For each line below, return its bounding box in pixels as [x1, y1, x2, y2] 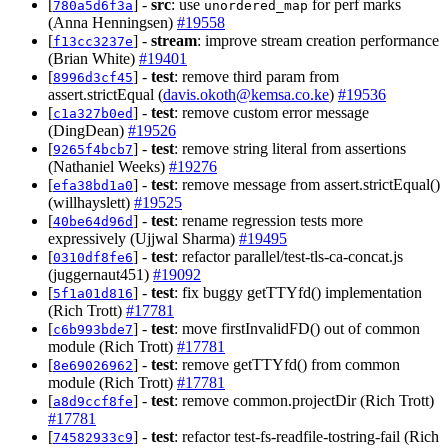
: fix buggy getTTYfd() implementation [174, 283, 422, 301]
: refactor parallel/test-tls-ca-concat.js [174, 247, 403, 265]
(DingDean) [48, 121, 128, 139]
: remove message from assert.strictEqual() [174, 175, 440, 193]
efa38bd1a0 [53, 177, 133, 193]
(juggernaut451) [48, 265, 153, 283]
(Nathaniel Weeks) [48, 157, 169, 175]
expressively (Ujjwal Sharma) [48, 229, 239, 247]
